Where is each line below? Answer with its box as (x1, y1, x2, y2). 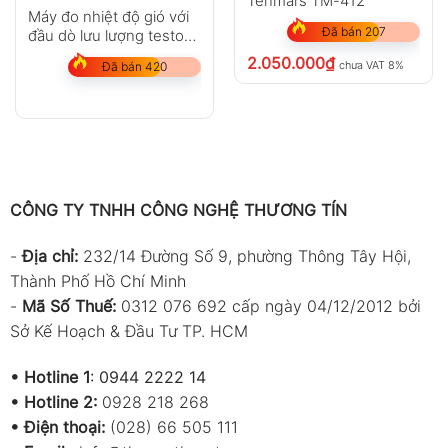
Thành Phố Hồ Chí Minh (9, 271, 186, 292)
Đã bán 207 (321, 24, 386, 40)
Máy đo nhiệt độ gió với (27, 6, 189, 26)
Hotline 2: (23, 391, 97, 412)
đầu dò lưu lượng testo (27, 25, 184, 45)
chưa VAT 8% (338, 58, 404, 73)
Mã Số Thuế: (21, 296, 116, 317)
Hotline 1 (23, 366, 90, 387)
